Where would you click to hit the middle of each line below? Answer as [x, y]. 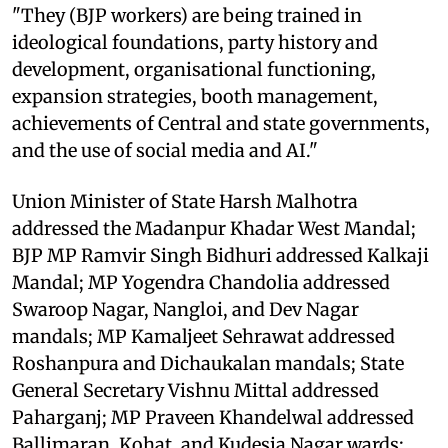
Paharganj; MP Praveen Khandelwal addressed [213, 417]
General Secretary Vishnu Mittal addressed [195, 390]
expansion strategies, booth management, [195, 96]
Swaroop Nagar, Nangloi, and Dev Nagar [185, 309]
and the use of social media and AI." [165, 150]
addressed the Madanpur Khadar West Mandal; [214, 228]
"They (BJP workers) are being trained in [187, 15]
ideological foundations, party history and [195, 42]
